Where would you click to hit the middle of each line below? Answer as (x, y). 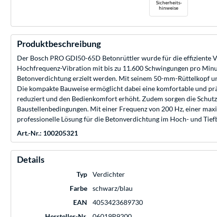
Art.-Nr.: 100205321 (47, 133)
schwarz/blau (113, 188)
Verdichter (109, 174)
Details (31, 159)
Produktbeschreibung (59, 43)
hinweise (169, 8)
